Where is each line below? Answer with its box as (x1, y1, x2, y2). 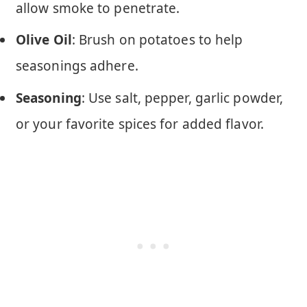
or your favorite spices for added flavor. (16, 114, 264, 133)
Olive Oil (16, 31, 72, 49)
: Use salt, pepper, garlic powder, (81, 88, 284, 107)
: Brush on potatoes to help (71, 31, 243, 49)
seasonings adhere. (16, 57, 138, 75)
